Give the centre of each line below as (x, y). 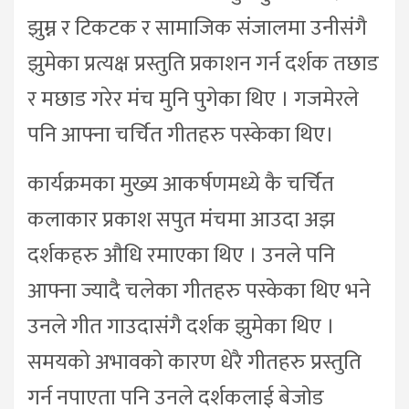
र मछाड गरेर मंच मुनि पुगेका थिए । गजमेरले (193, 99)
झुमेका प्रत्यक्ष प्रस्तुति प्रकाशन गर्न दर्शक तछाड (203, 63)
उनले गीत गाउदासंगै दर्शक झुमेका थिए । (181, 326)
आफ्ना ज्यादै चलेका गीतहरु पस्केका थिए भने (199, 291)
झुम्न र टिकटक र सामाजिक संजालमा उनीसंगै (197, 28)
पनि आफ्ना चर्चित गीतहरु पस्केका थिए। (181, 135)
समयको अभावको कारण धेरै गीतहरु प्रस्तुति (194, 362)
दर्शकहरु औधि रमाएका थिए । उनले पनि (181, 255)
